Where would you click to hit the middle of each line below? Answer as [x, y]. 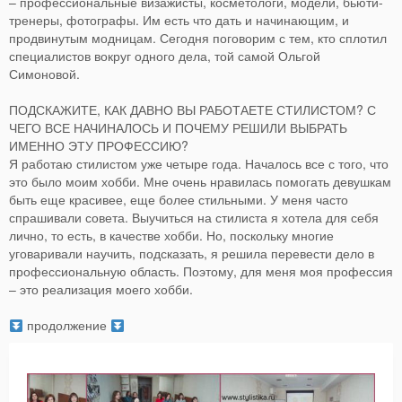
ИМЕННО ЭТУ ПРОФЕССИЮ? [99, 146]
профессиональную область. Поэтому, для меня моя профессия [201, 271]
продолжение [66, 325]
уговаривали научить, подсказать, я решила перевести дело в [192, 253]
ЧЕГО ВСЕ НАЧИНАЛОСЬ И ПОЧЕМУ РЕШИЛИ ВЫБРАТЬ [178, 128]
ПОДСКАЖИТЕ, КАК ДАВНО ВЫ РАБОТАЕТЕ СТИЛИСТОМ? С [192, 110]
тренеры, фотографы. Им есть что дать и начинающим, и [179, 20]
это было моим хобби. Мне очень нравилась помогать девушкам [200, 182]
